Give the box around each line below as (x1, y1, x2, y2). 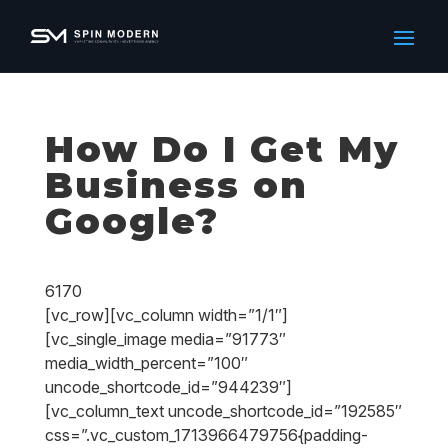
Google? (44, 199, 219, 243)
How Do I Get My (44, 127, 399, 171)
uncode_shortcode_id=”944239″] (44, 377, 292, 397)
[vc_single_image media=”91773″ (44, 329, 286, 349)
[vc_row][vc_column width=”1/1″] (44, 305, 288, 325)
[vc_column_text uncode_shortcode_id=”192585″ (44, 401, 402, 421)
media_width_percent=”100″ (44, 353, 248, 373)
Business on (44, 163, 308, 207)
